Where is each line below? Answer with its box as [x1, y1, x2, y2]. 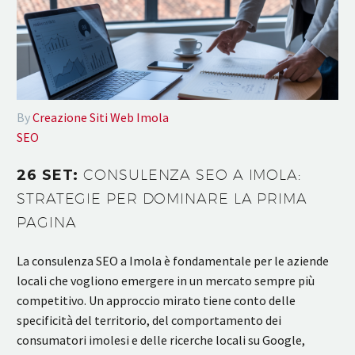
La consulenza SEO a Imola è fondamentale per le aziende [17, 252, 329, 269]
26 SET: [17, 166, 84, 185]
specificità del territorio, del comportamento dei [17, 311, 281, 328]
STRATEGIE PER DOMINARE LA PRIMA [17, 190, 307, 208]
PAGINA [17, 214, 77, 231]
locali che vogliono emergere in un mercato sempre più [17, 272, 315, 288]
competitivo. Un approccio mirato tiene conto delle [17, 292, 296, 308]
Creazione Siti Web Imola [32, 109, 169, 125]
